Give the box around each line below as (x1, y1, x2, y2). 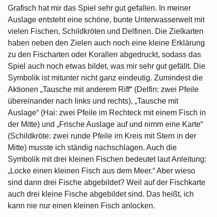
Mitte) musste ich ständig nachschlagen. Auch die (8, 143, 177, 152)
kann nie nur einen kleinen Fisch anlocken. (8, 201, 155, 210)
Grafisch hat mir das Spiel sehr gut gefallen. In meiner (8, 4, 191, 13)
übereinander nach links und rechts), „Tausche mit (8, 97, 178, 106)
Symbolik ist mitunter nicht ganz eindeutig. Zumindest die (8, 74, 203, 82)
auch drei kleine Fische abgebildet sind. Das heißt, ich (8, 190, 194, 199)
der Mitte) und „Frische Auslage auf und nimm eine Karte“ (8, 120, 203, 129)
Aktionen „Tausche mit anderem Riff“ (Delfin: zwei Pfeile (8, 85, 199, 94)
